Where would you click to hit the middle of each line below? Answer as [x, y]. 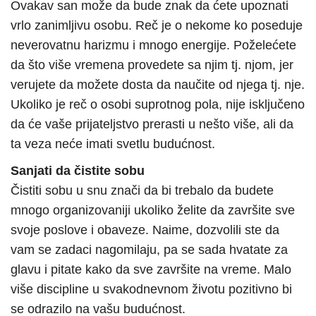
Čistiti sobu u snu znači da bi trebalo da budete [142, 191]
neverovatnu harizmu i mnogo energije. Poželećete [153, 45]
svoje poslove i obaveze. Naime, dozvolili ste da [145, 230]
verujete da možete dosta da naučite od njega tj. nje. [158, 85]
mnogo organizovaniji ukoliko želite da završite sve [153, 211]
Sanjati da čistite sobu [78, 171]
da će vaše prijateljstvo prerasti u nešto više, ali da [152, 124]
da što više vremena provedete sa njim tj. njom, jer [152, 65]
